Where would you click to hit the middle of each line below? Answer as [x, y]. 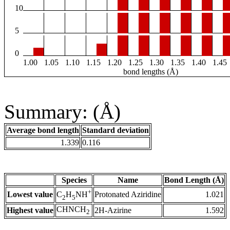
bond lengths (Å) [151, 72]
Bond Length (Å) [194, 180]
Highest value [30, 210]
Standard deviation [116, 130]
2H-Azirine [113, 210]
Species [74, 180]
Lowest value [30, 195]
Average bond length [43, 130]
